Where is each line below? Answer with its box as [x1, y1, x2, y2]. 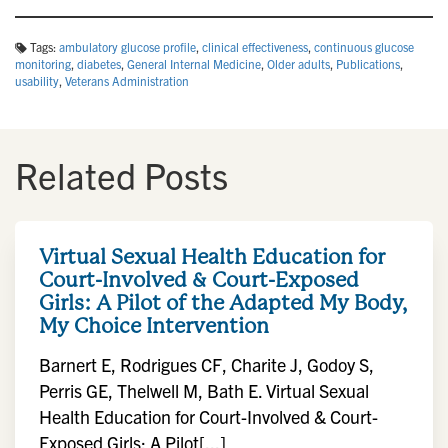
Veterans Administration [65, 73, 189, 88]
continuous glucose [314, 39, 414, 54]
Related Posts [15, 152, 228, 197]
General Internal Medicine [127, 56, 261, 71]
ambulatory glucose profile [59, 39, 196, 54]
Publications [336, 56, 400, 71]
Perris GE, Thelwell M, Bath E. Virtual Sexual [39, 379, 369, 402]
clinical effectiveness [202, 39, 308, 54]
